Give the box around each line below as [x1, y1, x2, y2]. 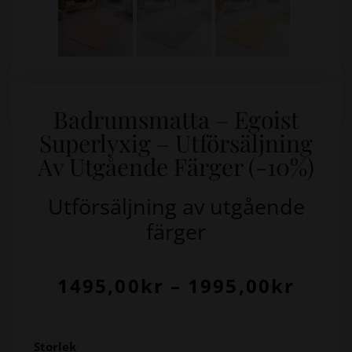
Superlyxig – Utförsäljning [39, 127, 313, 159]
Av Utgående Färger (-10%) [38, 151, 314, 183]
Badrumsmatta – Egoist [53, 104, 299, 136]
